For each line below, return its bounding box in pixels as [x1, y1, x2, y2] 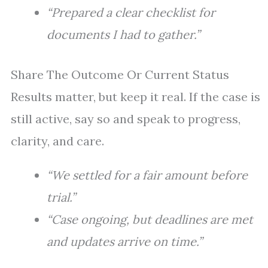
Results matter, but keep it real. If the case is [11, 89, 260, 105]
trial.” [47, 190, 75, 205]
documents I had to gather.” [47, 27, 200, 42]
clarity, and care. [11, 133, 104, 149]
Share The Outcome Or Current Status [11, 67, 229, 83]
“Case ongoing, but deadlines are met [47, 212, 253, 227]
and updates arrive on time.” [47, 234, 202, 249]
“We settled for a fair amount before [47, 167, 248, 183]
